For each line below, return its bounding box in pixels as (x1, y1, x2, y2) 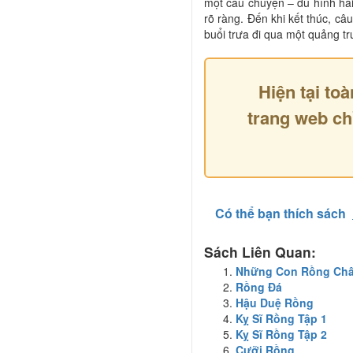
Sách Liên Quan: (204, 242, 316, 262)
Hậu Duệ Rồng (236, 295, 314, 311)
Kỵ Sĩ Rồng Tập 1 (236, 310, 327, 327)
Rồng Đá (236, 279, 282, 295)
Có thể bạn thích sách (215, 204, 346, 223)
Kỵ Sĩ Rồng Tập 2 (236, 326, 327, 343)
